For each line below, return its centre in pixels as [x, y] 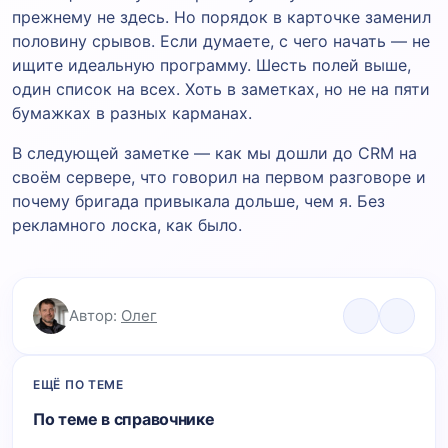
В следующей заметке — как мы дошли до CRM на [214, 152]
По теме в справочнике [124, 418]
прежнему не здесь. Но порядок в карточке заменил [221, 16]
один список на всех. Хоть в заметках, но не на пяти [221, 88]
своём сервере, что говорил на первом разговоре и [219, 176]
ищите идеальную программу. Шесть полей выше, [211, 64]
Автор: [95, 315]
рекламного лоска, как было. [127, 224]
